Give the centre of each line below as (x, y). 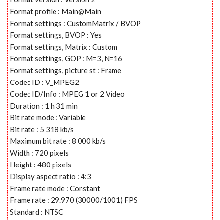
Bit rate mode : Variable (48, 117)
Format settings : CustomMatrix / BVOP (75, 23)
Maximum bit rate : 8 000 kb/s (58, 141)
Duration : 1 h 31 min (44, 105)
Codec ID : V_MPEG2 (44, 82)
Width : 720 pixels (39, 152)
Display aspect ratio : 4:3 (51, 176)
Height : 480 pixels (41, 164)
